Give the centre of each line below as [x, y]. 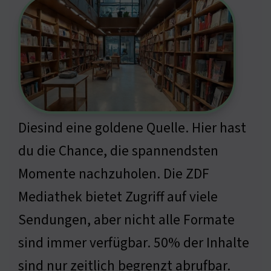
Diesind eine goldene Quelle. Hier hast [132, 128]
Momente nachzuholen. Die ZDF [114, 174]
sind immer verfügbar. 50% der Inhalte [134, 243]
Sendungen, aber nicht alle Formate [126, 220]
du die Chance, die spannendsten [118, 151]
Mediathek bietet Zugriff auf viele [118, 197]
